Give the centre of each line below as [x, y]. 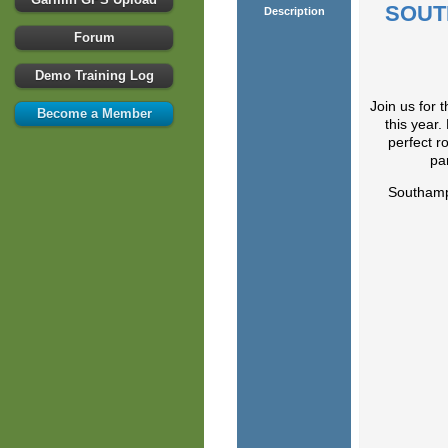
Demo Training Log [94, 75]
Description [294, 10]
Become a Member [94, 113]
